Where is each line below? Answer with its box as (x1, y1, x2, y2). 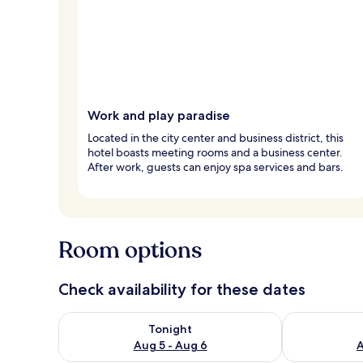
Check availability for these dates (58, 279, 305, 299)
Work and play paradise (88, 107, 230, 123)
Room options (58, 234, 202, 266)
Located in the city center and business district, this (88, 130, 344, 145)
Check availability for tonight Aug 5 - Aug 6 (58, 310, 312, 328)
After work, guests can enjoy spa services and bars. (88, 159, 344, 174)
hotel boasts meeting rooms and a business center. (88, 144, 343, 160)
